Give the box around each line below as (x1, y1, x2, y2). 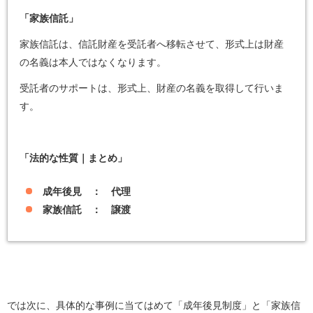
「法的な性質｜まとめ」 (20, 152, 128, 164)
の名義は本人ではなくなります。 (20, 56, 167, 68)
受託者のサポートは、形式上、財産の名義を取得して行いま (20, 82, 284, 94)
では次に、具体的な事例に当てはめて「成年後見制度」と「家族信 (7, 300, 300, 312)
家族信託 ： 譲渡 (42, 203, 131, 215)
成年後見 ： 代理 (42, 185, 131, 197)
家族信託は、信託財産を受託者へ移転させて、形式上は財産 (20, 38, 284, 50)
